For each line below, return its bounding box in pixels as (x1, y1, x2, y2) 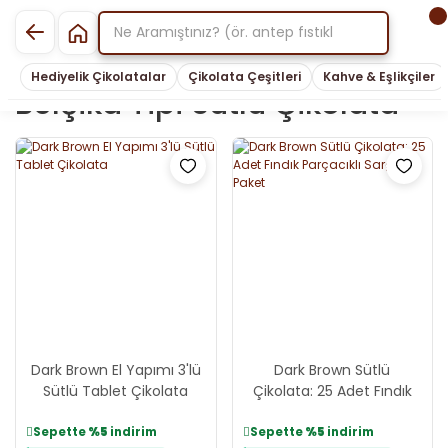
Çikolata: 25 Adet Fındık (252, 380, 412, 401)
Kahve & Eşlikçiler (322, 68, 435, 85)
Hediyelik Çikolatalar (30, 68, 166, 85)
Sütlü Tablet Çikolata (43, 380, 189, 401)
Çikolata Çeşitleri (187, 68, 301, 85)
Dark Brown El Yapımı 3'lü (30, 359, 201, 380)
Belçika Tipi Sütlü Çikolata (15, 83, 399, 125)
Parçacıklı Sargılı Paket (256, 401, 409, 422)
